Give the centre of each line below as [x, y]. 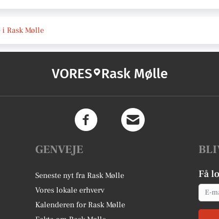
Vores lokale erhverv [70, 190]
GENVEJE [59, 149]
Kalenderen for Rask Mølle [80, 205]
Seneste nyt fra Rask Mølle [80, 175]
